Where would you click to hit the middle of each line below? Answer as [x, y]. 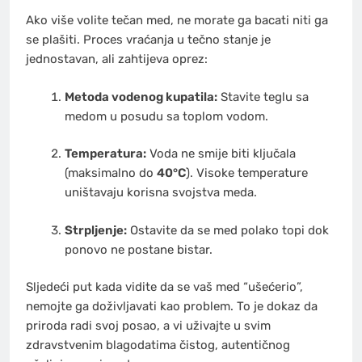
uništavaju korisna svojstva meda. [160, 193]
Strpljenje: [95, 230]
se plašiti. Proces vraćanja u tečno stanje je [148, 40]
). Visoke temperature [246, 173]
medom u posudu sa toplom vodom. [166, 116]
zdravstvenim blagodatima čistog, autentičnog [158, 345]
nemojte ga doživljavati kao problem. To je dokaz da [172, 307]
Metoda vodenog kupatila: [141, 97]
